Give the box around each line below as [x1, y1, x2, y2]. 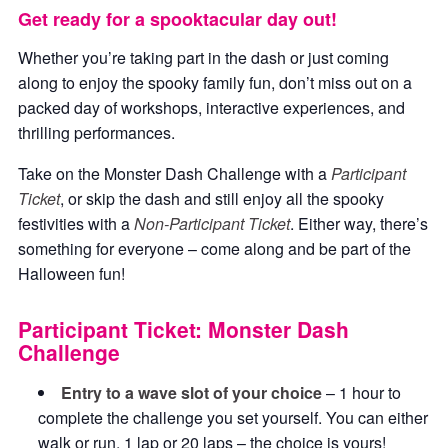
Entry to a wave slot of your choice [61, 381, 322, 404]
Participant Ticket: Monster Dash [18, 314, 349, 344]
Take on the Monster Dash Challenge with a [18, 162, 331, 185]
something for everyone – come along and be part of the [18, 237, 411, 260]
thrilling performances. [18, 121, 175, 144]
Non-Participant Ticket [134, 212, 290, 235]
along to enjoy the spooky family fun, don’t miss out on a [18, 71, 412, 94]
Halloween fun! [18, 262, 125, 285]
